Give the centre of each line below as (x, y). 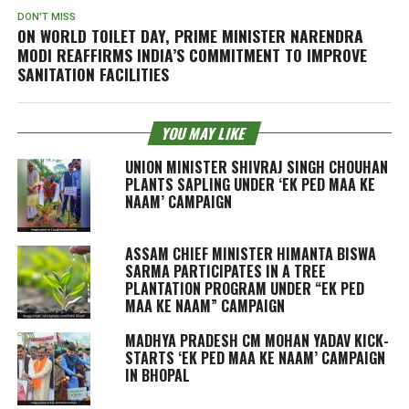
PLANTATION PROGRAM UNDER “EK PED (244, 288)
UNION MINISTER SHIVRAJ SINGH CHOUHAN (256, 167)
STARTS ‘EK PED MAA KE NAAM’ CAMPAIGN (255, 357)
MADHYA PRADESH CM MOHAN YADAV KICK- (257, 340)
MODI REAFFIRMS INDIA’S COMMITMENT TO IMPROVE (192, 54)
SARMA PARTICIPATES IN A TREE (225, 271)
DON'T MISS (46, 16)
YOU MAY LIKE (204, 133)
